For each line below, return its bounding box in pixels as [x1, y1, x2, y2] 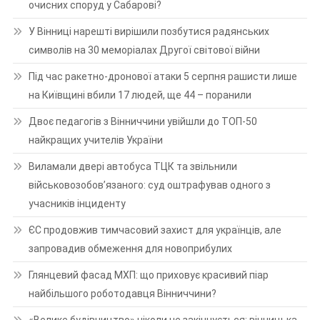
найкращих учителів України [28, 134, 163, 146]
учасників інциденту [28, 197, 126, 209]
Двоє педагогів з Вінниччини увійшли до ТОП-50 [28, 115, 257, 127]
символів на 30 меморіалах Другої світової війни [28, 44, 260, 56]
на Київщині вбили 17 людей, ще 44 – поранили [28, 89, 251, 101]
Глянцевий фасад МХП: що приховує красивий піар [28, 269, 269, 281]
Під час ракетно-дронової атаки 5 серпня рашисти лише [28, 70, 297, 82]
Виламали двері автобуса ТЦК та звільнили [28, 160, 237, 172]
